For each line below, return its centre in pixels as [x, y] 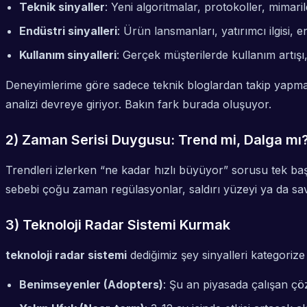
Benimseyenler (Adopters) [91, 285]
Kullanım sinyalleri [68, 55]
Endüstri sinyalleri [68, 31]
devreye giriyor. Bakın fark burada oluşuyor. [155, 105]
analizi [22, 105]
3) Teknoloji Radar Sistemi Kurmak [118, 225]
